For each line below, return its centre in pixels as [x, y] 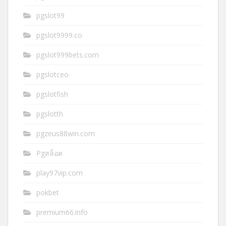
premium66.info [62, 212]
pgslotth [50, 114]
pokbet [48, 193]
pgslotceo [52, 75]
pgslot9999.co [59, 35]
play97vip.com [60, 173]
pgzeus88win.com [66, 134]
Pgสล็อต [49, 153]
